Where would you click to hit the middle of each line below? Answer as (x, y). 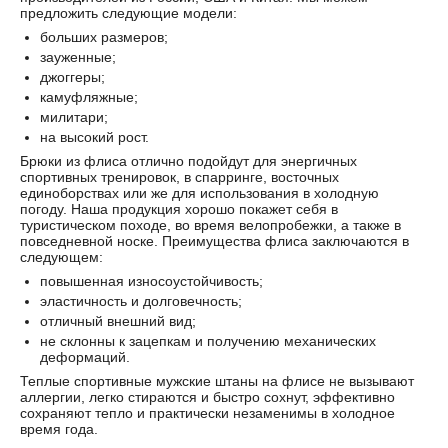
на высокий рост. (94, 137)
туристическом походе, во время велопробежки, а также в (210, 225)
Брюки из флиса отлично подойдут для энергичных (188, 161)
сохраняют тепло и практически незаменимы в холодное (207, 413)
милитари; (74, 117)
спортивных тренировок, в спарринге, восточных (179, 177)
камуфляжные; (89, 97)
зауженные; (78, 57)
